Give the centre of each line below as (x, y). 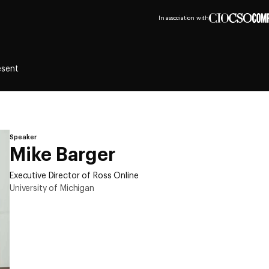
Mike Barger (62, 155)
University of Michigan (52, 189)
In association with (183, 18)
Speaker (23, 137)
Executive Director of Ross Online (74, 176)
